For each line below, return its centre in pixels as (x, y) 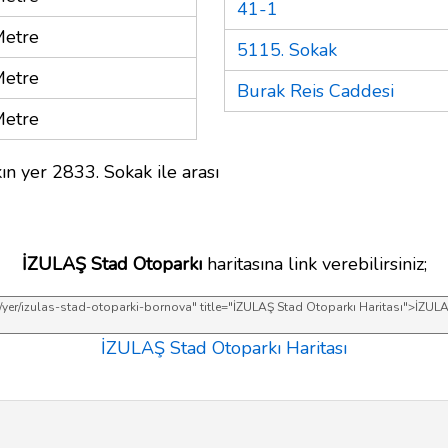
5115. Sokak (287, 49)
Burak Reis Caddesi (315, 90)
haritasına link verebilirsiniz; (314, 263)
